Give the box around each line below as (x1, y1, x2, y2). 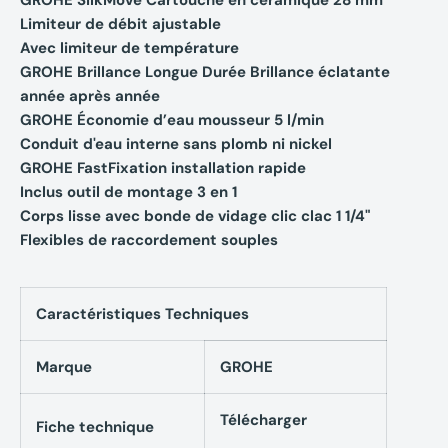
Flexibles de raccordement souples (20, 229, 278, 250)
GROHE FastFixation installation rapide (20, 157, 306, 178)
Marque (36, 356, 92, 377)
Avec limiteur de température (20, 37, 239, 58)
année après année (20, 85, 160, 106)
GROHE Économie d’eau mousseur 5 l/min (20, 109, 324, 130)
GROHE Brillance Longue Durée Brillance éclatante (20, 61, 390, 82)
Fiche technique (36, 416, 154, 437)
